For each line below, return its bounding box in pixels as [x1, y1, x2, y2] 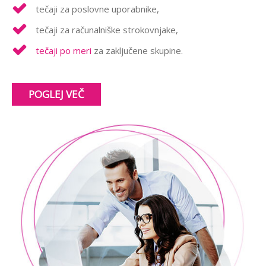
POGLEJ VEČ [28, 87, 84, 101]
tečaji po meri [36, 45, 91, 56]
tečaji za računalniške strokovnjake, [36, 24, 178, 36]
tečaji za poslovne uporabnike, [36, 3, 159, 15]
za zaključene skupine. [91, 45, 183, 56]
